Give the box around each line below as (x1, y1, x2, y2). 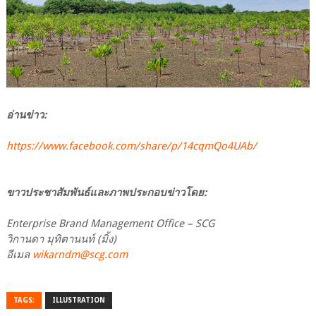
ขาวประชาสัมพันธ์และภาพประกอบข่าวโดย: (6, 186, 207, 200)
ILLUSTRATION (51, 296, 105, 305)
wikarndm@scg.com (32, 248, 128, 262)
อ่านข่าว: (6, 109, 47, 122)
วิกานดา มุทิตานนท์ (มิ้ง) (6, 233, 116, 246)
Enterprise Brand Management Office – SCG (6, 217, 214, 231)
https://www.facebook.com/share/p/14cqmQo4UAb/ (6, 140, 257, 153)
